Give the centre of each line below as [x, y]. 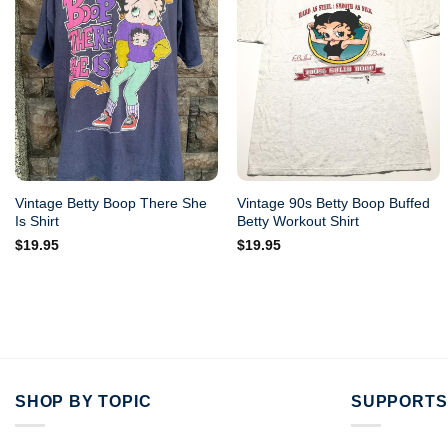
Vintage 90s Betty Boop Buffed [334, 202]
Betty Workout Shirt [298, 220]
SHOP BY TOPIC [83, 401]
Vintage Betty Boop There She [110, 202]
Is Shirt [36, 220]
